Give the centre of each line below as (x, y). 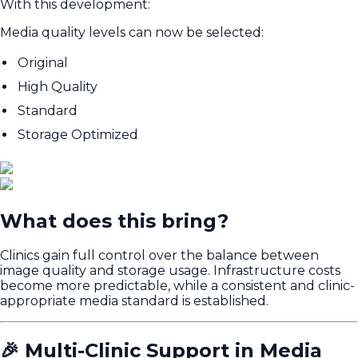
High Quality (58, 86)
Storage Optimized (78, 134)
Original (43, 62)
